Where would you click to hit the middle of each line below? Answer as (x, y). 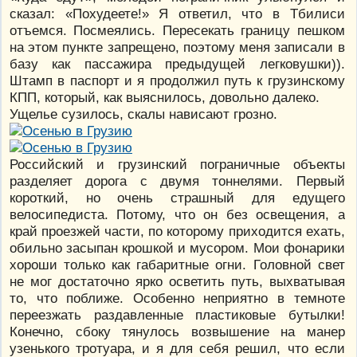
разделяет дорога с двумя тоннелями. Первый (177, 180)
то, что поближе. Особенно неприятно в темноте (177, 298)
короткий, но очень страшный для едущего (177, 197)
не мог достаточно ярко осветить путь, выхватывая (177, 281)
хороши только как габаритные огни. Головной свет (177, 264)
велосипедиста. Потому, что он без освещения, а (177, 214)
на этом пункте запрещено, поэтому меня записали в (177, 47)
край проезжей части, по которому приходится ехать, (177, 231)
